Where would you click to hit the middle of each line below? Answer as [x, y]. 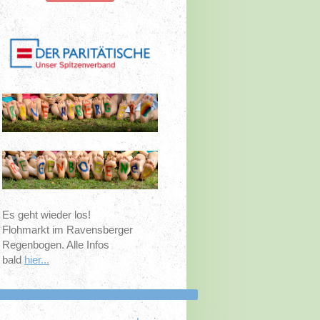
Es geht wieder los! [47, 215]
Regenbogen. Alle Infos [56, 245]
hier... [37, 260]
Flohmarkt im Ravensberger [68, 230]
